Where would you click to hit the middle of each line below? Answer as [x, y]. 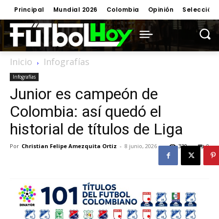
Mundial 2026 [75, 10]
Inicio [21, 62]
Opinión [161, 10]
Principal [29, 10]
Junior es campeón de [84, 94]
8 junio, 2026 [141, 146]
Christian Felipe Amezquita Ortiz [69, 146]
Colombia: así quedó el [86, 111]
